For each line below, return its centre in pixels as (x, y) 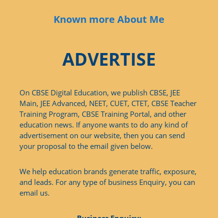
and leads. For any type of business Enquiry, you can (107, 182)
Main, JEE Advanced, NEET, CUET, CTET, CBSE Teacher (108, 103)
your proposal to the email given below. (86, 146)
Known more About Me (109, 19)
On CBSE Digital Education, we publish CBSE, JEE (100, 92)
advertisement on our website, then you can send (102, 135)
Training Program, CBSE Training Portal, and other (103, 114)
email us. (35, 192)
